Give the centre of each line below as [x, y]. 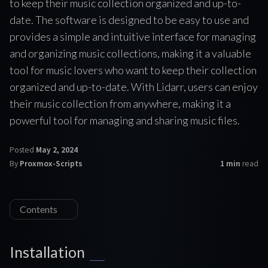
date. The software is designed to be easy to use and [129, 19]
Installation [47, 252]
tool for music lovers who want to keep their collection [133, 70]
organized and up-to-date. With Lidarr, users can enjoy [134, 86]
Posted [23, 150]
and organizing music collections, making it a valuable [130, 53]
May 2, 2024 [57, 150]
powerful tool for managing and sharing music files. [125, 120]
